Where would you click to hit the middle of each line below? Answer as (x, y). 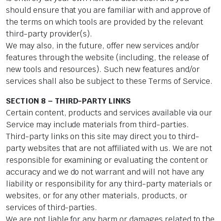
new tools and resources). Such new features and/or (103, 70)
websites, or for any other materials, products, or (97, 196)
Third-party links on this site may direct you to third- (103, 137)
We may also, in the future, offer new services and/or (103, 46)
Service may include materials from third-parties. (97, 125)
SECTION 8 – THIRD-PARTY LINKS (69, 101)
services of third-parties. (52, 208)
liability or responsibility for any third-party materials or (109, 184)
